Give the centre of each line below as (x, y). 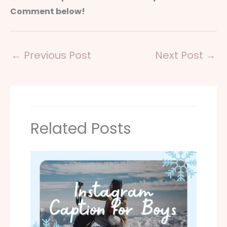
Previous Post (56, 55)
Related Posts (81, 128)
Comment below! (48, 12)
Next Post (180, 55)
